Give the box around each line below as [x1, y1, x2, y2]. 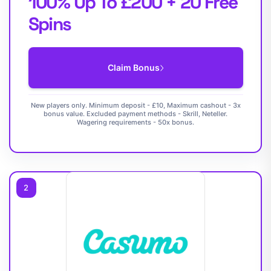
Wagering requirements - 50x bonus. [77, 118, 194, 127]
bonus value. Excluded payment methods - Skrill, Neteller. [44, 109, 227, 119]
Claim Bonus [107, 62, 160, 73]
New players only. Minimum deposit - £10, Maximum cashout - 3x [30, 101, 241, 110]
